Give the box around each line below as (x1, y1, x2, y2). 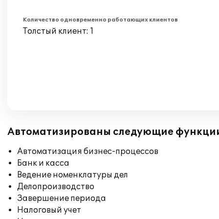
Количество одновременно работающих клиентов (23, 17, 178, 23)
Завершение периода (17, 194, 106, 203)
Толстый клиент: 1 (23, 26, 94, 36)
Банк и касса (17, 158, 69, 168)
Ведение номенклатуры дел (17, 170, 128, 180)
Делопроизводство (17, 182, 94, 192)
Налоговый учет (17, 205, 81, 215)
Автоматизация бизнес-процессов (17, 147, 158, 156)
